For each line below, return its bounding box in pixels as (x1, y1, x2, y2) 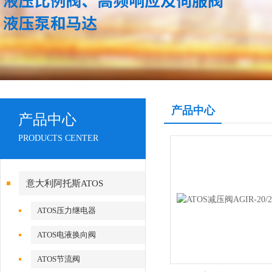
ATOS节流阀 (37, 254, 81, 263)
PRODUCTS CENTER (18, 134, 98, 143)
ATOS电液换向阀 (37, 230, 97, 239)
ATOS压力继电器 (37, 206, 97, 215)
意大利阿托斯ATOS (26, 178, 103, 188)
